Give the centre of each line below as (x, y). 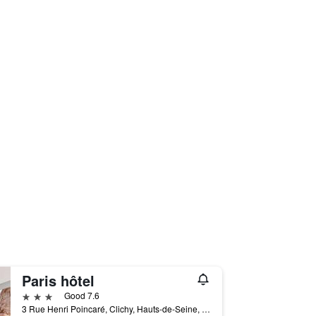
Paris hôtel (58, 280)
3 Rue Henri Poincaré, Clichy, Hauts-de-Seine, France (206, 309)
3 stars (37, 295)
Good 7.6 (81, 295)
